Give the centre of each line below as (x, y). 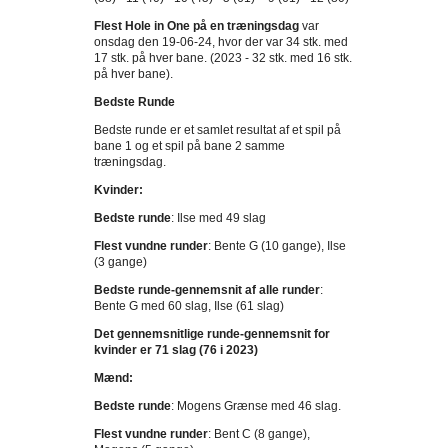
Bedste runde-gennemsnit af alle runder (207, 290)
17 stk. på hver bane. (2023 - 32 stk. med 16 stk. (223, 58)
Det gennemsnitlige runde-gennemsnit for (212, 334)
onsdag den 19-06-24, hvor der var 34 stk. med (221, 42)
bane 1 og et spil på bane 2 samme (189, 146)
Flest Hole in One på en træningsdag (196, 26)
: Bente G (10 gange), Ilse (277, 246)
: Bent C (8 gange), (259, 434)
